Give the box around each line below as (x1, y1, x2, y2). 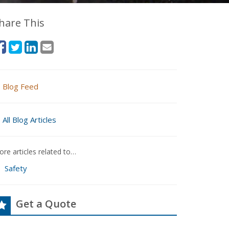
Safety (4, 163, 27, 173)
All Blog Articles (3, 114, 56, 125)
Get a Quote (16, 197, 76, 211)
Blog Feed (3, 81, 38, 91)
